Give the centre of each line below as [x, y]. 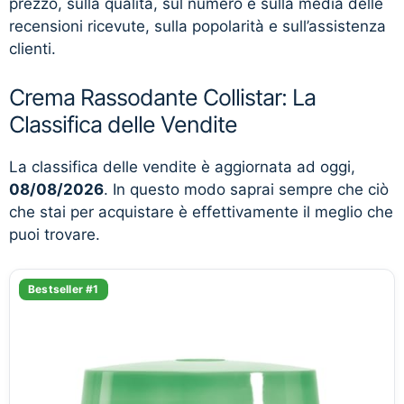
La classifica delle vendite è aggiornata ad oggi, [182, 166]
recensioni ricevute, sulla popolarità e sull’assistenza [197, 26]
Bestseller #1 [64, 289]
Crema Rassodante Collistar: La [162, 97]
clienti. [32, 49]
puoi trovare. [55, 234]
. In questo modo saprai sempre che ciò [246, 189]
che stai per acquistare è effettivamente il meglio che [201, 211]
